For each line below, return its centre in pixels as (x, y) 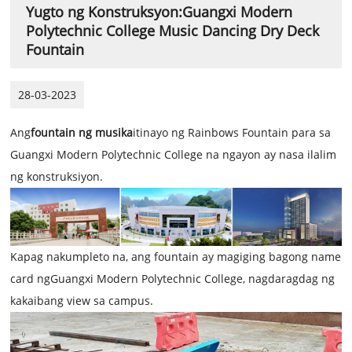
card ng (31, 278)
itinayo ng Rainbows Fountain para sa (232, 132)
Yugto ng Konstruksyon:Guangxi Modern (159, 11)
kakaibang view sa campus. (82, 300)
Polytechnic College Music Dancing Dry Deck (173, 30)
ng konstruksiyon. (57, 176)
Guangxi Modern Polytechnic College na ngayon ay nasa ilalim (174, 154)
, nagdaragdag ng (289, 278)
